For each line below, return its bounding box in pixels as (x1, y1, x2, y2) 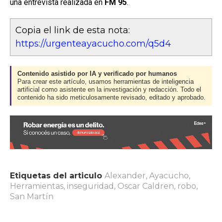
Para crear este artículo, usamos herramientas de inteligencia (17, 78, 194, 85)
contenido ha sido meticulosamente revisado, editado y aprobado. (17, 94, 206, 101)
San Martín (10, 191, 54, 201)
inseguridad (67, 181, 114, 191)
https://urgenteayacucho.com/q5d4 (15, 38, 171, 49)
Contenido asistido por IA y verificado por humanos (17, 70, 177, 77)
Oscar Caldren (117, 181, 174, 191)
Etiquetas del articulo (10, 170, 102, 180)
